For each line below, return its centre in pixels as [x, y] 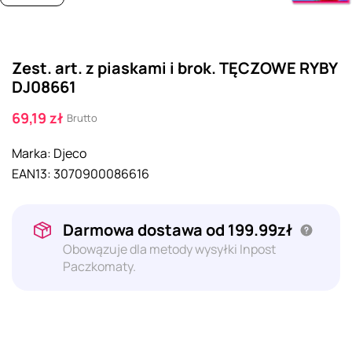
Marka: [31, 153]
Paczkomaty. [99, 266]
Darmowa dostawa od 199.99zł [179, 229]
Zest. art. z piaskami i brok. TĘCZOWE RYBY [174, 68]
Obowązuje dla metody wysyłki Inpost [169, 249]
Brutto [82, 117]
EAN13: [31, 173]
